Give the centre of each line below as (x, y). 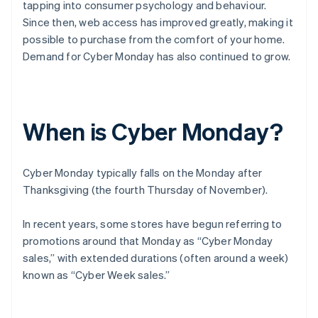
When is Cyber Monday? (153, 131)
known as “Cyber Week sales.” (97, 275)
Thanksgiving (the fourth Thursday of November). (146, 190)
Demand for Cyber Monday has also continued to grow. (157, 56)
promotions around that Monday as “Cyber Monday (148, 241)
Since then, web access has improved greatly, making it (158, 22)
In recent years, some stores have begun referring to (153, 224)
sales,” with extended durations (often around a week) (156, 258)
